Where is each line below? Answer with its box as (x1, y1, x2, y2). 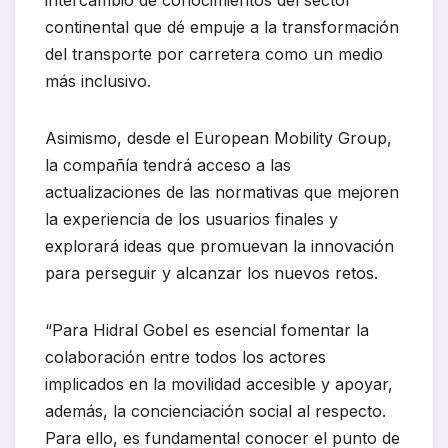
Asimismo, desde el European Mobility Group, (45, 128, 392, 149)
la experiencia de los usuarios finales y (45, 209, 338, 230)
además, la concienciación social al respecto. (45, 401, 386, 422)
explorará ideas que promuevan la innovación (45, 236, 394, 257)
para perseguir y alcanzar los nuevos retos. (45, 263, 383, 284)
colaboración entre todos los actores (45, 347, 326, 368)
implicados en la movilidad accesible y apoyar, (45, 374, 393, 395)
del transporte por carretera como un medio (45, 44, 383, 65)
